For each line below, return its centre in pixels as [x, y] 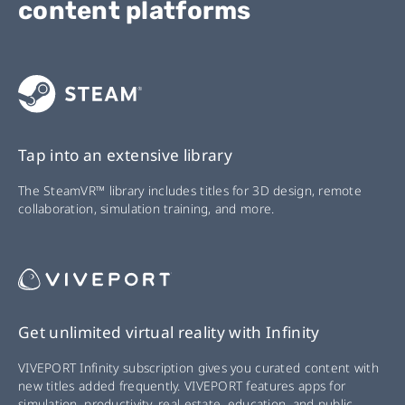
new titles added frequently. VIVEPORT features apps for [182, 386]
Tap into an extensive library [125, 155]
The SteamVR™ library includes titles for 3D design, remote [190, 191]
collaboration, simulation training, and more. [146, 209]
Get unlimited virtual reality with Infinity [169, 333]
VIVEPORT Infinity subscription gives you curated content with [198, 368]
